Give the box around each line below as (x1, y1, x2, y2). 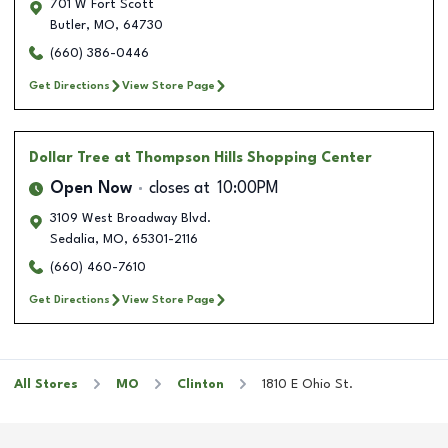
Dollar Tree (29, 150, 110, 165)
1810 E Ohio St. (262, 377, 353, 391)
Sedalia (50, 232, 95, 246)
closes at (149, 180, 210, 197)
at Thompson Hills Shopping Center (114, 150, 372, 165)
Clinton (177, 377, 224, 391)
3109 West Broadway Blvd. (50, 211, 211, 225)
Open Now (50, 180, 132, 197)
